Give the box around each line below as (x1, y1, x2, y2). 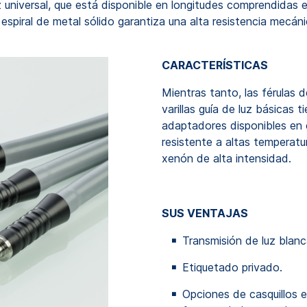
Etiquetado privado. (182, 260, 282, 274)
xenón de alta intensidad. (162, 151, 291, 165)
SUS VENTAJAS (162, 206, 248, 220)
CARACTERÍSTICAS (162, 58, 268, 72)
